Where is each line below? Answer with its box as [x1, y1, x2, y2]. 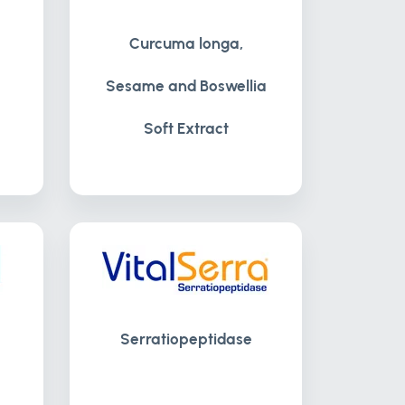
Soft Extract [143, 119, 229, 137]
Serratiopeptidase [119, 330, 252, 348]
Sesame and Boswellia [105, 77, 267, 95]
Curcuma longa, [128, 34, 243, 52]
